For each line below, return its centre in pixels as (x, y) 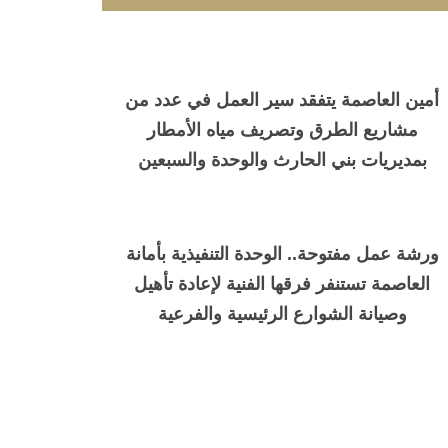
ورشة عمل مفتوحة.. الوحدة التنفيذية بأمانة (282, 254)
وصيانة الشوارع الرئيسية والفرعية (282, 314)
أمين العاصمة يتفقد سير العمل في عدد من (282, 100)
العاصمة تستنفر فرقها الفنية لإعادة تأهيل (282, 284)
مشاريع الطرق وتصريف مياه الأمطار (282, 130)
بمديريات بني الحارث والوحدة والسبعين (282, 160)
